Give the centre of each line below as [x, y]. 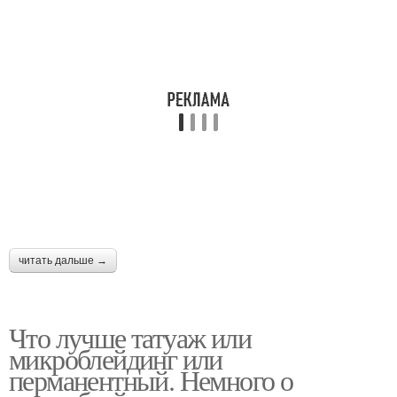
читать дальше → [63, 261]
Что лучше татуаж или [130, 337]
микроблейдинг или [116, 358]
